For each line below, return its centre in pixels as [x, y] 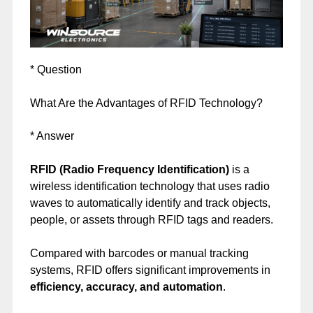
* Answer [52, 136]
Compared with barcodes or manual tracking [139, 253]
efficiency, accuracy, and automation [126, 286]
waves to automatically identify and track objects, [150, 203]
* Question [56, 69]
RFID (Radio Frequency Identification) [129, 170]
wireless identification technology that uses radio [150, 187]
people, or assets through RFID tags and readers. [151, 220]
